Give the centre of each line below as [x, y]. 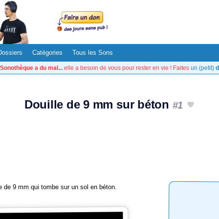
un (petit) [203, 68]
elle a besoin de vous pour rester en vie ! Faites [127, 68]
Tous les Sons [93, 53]
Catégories [47, 53]
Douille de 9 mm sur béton [98, 104]
